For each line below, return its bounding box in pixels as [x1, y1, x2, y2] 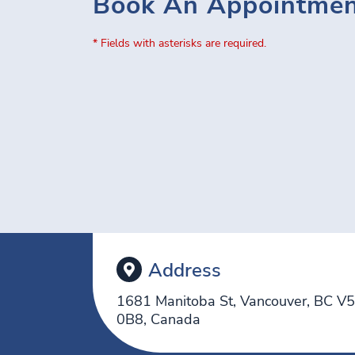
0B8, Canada [116, 309, 200, 329]
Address [148, 257, 221, 283]
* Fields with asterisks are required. [93, 36, 266, 52]
